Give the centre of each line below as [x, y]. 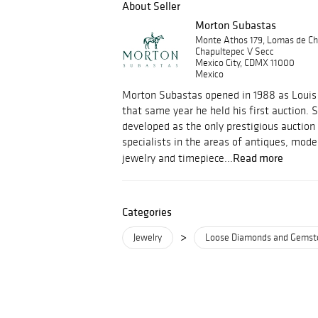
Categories [147, 212]
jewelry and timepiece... [177, 158]
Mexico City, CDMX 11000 [245, 63]
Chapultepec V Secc [235, 51]
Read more [258, 158]
